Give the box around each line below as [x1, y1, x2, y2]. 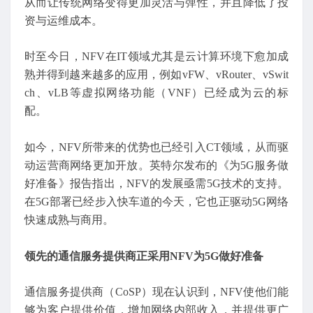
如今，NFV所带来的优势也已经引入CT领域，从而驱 [24, 141, 289, 154]
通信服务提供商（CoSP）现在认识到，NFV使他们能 [24, 286, 289, 298]
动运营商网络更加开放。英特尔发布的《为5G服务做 [24, 159, 289, 172]
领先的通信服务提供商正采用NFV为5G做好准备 [24, 249, 263, 262]
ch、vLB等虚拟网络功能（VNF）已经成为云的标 [24, 87, 289, 99]
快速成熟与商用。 [24, 214, 114, 226]
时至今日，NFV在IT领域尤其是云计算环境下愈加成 [24, 50, 289, 63]
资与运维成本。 [24, 14, 103, 27]
